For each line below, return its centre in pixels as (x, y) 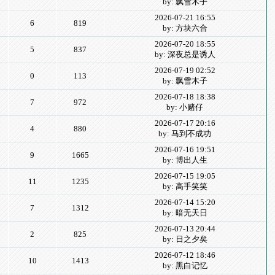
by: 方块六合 (185, 28)
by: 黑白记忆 (185, 265)
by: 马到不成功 (185, 134)
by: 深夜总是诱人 (185, 54)
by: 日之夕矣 (185, 239)
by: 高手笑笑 (185, 186)
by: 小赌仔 (185, 107)
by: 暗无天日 (185, 213)
